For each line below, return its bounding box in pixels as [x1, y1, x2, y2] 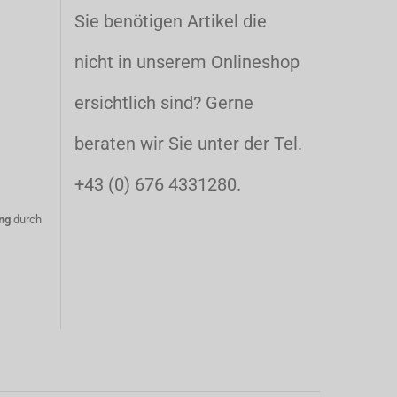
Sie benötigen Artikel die [74, 11, 267, 32]
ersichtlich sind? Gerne [74, 92, 253, 113]
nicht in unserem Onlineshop [74, 51, 300, 73]
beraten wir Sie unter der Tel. [74, 133, 302, 154]
